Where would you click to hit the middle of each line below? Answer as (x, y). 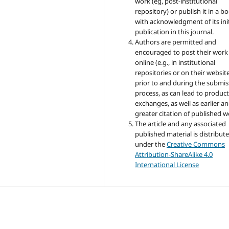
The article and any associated (181, 124)
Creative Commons (196, 144)
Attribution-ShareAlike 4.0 (174, 155)
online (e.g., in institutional (175, 63)
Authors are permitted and (176, 42)
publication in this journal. (175, 32)
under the (151, 144)
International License (167, 165)
